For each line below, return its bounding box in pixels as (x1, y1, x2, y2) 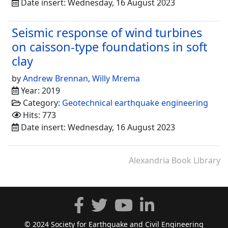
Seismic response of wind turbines (12, 24, 202, 41)
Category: (21, 97, 62, 108)
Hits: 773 (21, 109, 56, 121)
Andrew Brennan (23, 72, 88, 84)
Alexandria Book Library (129, 154, 220, 166)
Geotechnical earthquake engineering (62, 97, 208, 108)
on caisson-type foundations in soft (12, 38, 207, 55)
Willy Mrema (92, 72, 140, 84)
